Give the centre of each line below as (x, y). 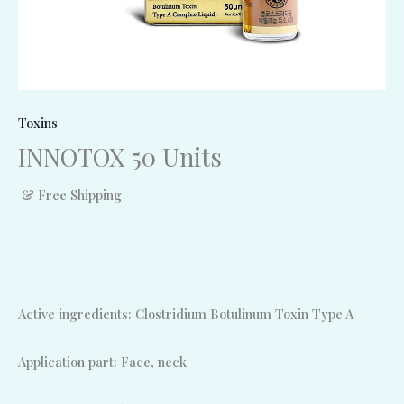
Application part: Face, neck (102, 362)
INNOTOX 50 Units (120, 156)
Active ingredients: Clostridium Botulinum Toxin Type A (186, 314)
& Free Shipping (72, 195)
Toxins (38, 123)
